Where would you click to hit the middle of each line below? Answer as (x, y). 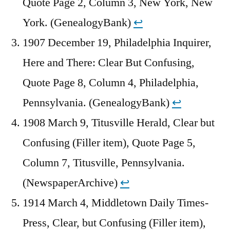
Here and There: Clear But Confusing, (109, 63)
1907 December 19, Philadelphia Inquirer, (117, 43)
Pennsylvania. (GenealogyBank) (97, 103)
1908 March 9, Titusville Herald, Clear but (119, 123)
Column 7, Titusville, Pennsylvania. (104, 163)
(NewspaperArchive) (71, 183)
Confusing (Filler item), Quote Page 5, (109, 143)
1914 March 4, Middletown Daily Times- (116, 203)
